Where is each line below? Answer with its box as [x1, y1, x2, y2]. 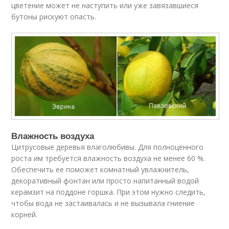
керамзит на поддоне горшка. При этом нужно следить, [11, 187, 206, 197]
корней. [11, 210, 38, 220]
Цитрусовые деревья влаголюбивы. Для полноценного [11, 142, 204, 152]
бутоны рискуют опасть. [11, 11, 97, 21]
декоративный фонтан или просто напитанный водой [11, 176, 199, 186]
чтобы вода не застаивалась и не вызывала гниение [11, 198, 195, 209]
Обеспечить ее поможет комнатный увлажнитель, [11, 165, 190, 175]
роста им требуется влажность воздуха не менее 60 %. [11, 153, 205, 164]
